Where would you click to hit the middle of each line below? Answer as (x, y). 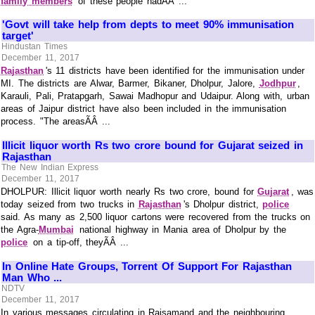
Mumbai (56, 230)
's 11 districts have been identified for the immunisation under (175, 71)
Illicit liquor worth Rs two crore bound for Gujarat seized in (153, 145)
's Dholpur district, (223, 205)
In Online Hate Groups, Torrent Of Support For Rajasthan (147, 266)
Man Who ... (32, 277)
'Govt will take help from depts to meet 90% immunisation (148, 24)
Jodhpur (277, 84)
